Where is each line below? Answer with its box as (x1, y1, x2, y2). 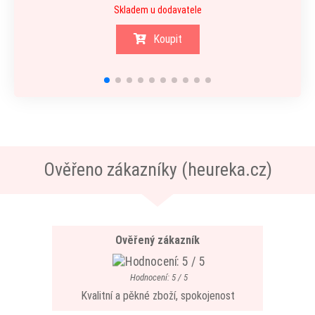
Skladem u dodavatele (113, 4, 202, 15)
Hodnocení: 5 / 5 (129, 272, 188, 283)
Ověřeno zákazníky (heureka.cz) (43, 159, 272, 180)
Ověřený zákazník (115, 233, 200, 247)
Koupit (153, 32, 182, 46)
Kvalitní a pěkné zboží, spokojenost (80, 289, 235, 302)
